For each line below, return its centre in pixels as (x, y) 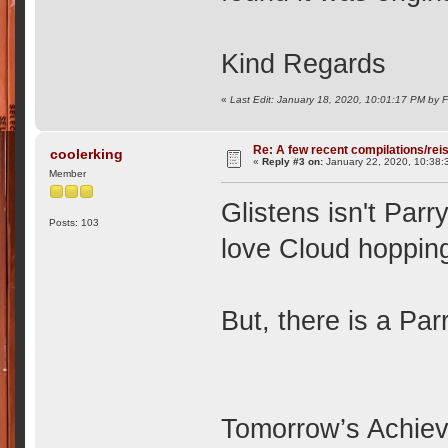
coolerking (86, 154)
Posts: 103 (74, 222)
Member (68, 173)
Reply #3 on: (293, 162)
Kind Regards (304, 63)
